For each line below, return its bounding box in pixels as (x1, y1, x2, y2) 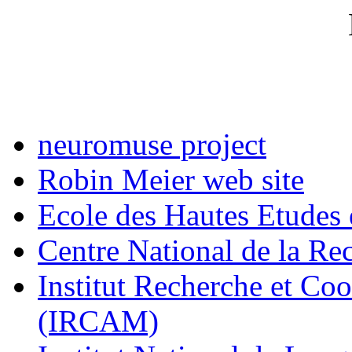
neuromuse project (38, 127, 266, 161)
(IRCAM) (38, 304, 159, 338)
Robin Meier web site (38, 163, 304, 196)
